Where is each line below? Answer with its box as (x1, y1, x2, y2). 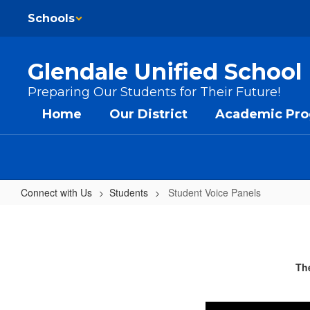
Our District (109, 107, 188, 122)
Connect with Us (21, 185, 92, 199)
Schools (28, 12, 75, 25)
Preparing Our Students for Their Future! (28, 84, 280, 100)
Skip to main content (3, 3, 93, 17)
